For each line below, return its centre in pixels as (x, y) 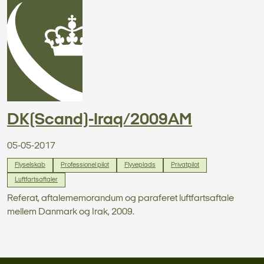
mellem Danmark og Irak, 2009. (71, 212)
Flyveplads (140, 165)
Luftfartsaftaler (36, 180)
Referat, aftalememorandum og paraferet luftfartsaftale (121, 198)
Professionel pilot (85, 165)
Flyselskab (30, 165)
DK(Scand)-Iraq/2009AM (100, 120)
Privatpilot (185, 165)
